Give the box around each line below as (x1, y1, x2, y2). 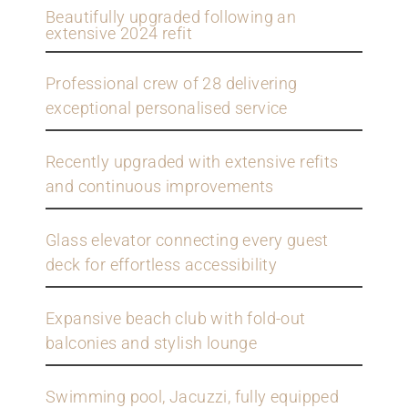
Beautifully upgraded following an (46, 7, 297, 27)
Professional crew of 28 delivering (46, 74, 298, 94)
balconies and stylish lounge (46, 333, 258, 353)
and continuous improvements (46, 177, 274, 197)
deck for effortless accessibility (46, 255, 278, 275)
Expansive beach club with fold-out (46, 309, 306, 329)
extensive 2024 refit (46, 24, 192, 44)
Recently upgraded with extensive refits (46, 152, 339, 172)
